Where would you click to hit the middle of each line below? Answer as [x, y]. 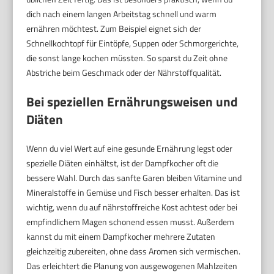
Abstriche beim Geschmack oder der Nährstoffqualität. [124, 73]
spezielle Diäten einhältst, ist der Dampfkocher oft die [123, 163]
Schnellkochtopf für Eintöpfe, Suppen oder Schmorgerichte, [133, 43]
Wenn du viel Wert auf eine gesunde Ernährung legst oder [130, 149]
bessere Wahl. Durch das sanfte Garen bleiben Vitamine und [134, 178]
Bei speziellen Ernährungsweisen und [132, 102]
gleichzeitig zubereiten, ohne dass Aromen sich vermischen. [134, 251]
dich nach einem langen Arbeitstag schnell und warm [122, 14]
